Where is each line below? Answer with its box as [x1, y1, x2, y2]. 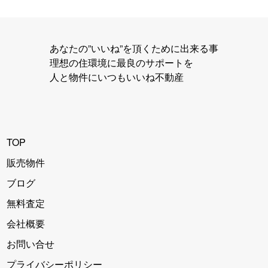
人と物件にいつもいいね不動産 [50, 70, 184, 84]
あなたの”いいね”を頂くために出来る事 [50, 41, 218, 56]
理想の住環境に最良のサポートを [50, 56, 193, 70]
